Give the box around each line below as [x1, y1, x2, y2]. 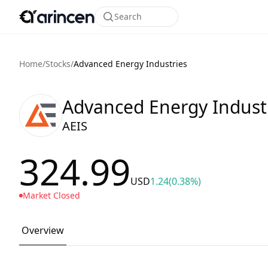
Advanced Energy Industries [74, 58, 187, 69]
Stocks [45, 58, 71, 69]
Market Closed [23, 190, 80, 201]
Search [114, 11, 142, 22]
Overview [22, 224, 64, 237]
